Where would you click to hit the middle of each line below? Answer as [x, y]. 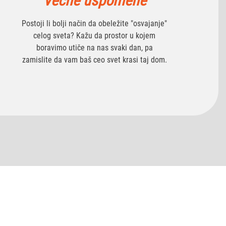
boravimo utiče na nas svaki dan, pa [94, 48]
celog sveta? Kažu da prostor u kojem [95, 36]
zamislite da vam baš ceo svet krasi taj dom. [94, 60]
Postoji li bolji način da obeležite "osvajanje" [95, 23]
